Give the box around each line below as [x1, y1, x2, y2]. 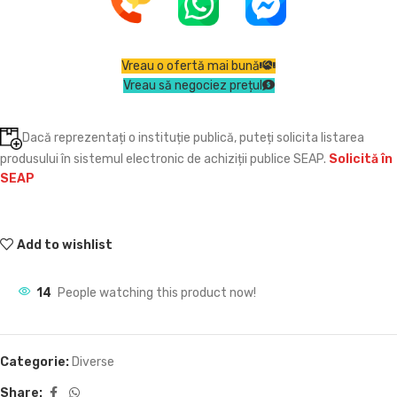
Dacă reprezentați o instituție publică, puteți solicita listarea [22, 130, 364, 146]
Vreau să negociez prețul [122, 78, 262, 93]
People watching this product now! [58, 285, 256, 300]
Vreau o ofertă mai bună [121, 58, 260, 74]
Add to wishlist [17, 237, 113, 253]
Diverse [72, 354, 114, 370]
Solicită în [329, 152, 393, 167]
